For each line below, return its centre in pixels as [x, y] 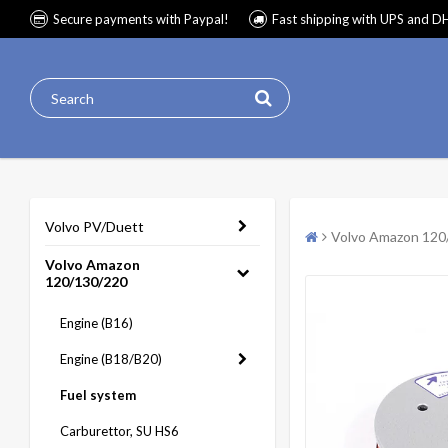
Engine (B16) [96, 323]
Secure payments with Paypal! [141, 19]
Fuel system [98, 395]
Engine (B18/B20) [111, 359]
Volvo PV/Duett [94, 226]
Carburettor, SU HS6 [119, 431]
